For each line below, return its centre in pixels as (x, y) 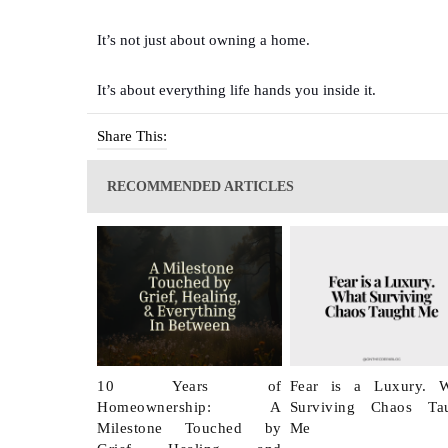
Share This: (132, 135)
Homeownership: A (189, 407)
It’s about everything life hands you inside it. (236, 89)
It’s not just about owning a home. (203, 39)
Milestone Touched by (189, 428)
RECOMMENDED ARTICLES (200, 186)
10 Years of (189, 386)
